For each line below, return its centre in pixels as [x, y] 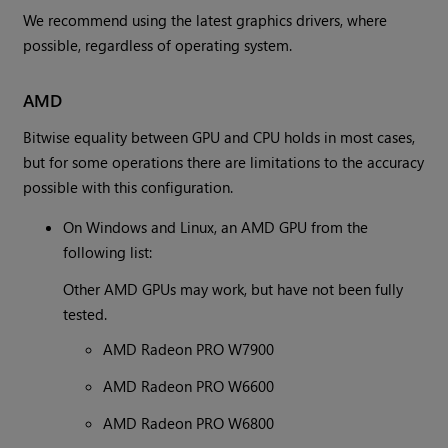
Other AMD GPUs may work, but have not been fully [233, 289]
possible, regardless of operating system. [158, 45]
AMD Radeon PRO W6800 [189, 423]
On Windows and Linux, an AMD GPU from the [216, 227]
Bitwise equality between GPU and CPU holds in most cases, [219, 137]
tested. [85, 314]
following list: [108, 252]
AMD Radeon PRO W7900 [189, 349]
